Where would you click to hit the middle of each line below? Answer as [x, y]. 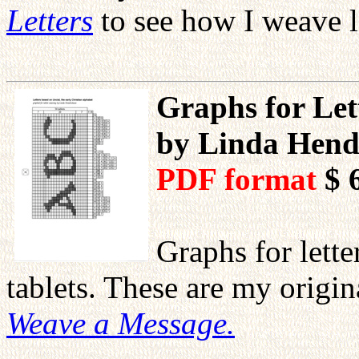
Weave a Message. [121, 323]
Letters [50, 20]
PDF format [240, 179]
